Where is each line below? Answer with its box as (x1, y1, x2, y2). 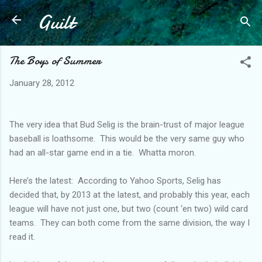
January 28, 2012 (9, 78, 74, 88)
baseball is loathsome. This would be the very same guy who (9, 133, 244, 144)
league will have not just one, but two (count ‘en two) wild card (9, 203, 248, 214)
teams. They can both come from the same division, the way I (9, 217, 250, 228)
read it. (9, 231, 37, 242)
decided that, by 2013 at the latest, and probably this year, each (9, 189, 250, 200)
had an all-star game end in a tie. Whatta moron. (9, 147, 196, 158)
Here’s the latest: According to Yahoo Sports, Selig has (9, 175, 221, 186)
